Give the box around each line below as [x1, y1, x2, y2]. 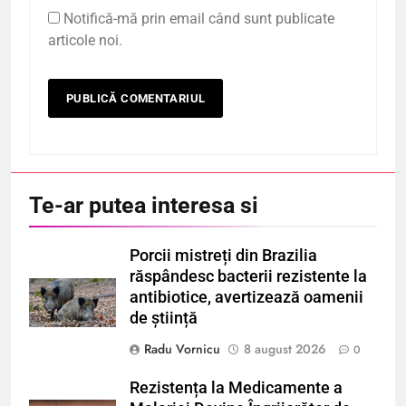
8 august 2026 [244, 339, 326, 358]
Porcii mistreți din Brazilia [130, 246, 317, 265]
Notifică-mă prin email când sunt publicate [63, 9, 334, 27]
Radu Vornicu [144, 339, 220, 358]
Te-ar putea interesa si [29, 191, 258, 218]
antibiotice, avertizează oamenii [130, 287, 363, 306]
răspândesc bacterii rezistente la [130, 266, 367, 285]
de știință [130, 308, 198, 327]
